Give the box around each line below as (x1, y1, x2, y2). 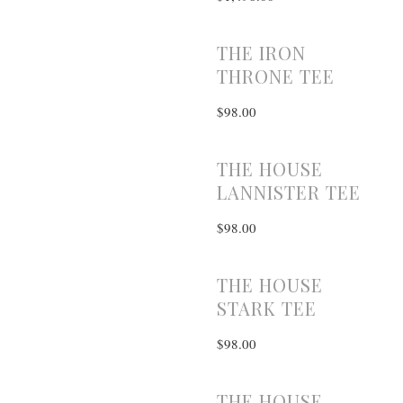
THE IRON (216, 40, 306, 65)
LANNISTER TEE (216, 179, 361, 204)
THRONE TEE (216, 63, 335, 88)
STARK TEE (216, 295, 317, 320)
